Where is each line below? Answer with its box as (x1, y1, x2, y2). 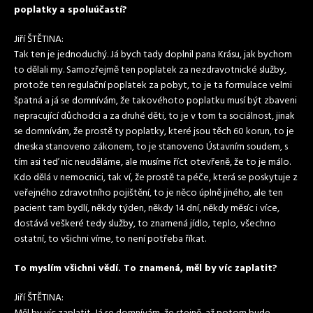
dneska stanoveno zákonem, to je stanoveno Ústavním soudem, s (14, 139, 288, 155)
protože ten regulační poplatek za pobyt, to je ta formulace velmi (14, 78, 292, 94)
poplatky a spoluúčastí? (14, 2, 127, 18)
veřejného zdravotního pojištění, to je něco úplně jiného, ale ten (14, 185, 283, 201)
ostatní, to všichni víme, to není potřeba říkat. (14, 231, 206, 247)
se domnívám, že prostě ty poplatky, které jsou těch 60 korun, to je (14, 124, 294, 140)
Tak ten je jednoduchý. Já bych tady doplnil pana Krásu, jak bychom (14, 47, 292, 63)
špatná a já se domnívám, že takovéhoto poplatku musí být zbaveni (14, 93, 297, 109)
